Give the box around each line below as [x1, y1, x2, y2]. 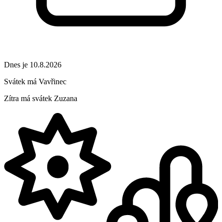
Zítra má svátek [4, 94, 54, 103]
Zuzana [54, 94, 77, 103]
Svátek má [4, 77, 39, 86]
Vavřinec [39, 77, 66, 86]
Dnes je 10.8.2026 [4, 60, 61, 69]
